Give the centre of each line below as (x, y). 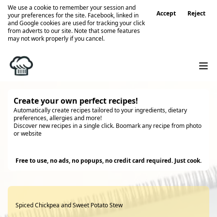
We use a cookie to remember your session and (72, 8)
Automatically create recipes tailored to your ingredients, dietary (100, 110)
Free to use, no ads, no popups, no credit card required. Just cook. (108, 161)
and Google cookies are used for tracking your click (76, 23)
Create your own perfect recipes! (76, 101)
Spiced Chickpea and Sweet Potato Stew (69, 205)
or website (28, 133)
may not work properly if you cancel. (56, 39)
